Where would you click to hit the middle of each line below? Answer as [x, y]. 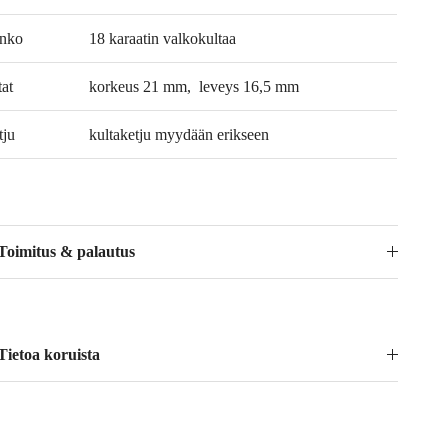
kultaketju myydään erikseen [179, 134]
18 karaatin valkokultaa [163, 38]
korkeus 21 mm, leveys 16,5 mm [194, 86]
